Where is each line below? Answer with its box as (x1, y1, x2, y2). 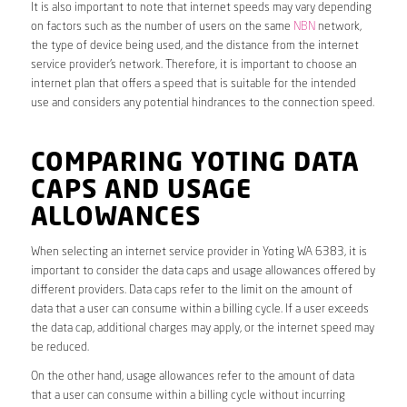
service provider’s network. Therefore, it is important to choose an (30, 59, 357, 72)
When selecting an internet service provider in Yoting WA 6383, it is (30, 246, 367, 259)
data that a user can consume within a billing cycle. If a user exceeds (30, 303, 369, 316)
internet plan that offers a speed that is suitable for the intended (30, 78, 356, 91)
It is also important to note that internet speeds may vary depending (30, 2, 372, 15)
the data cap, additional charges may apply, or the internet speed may (30, 323, 374, 335)
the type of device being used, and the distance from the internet (30, 40, 359, 53)
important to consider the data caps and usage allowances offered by (30, 265, 375, 278)
